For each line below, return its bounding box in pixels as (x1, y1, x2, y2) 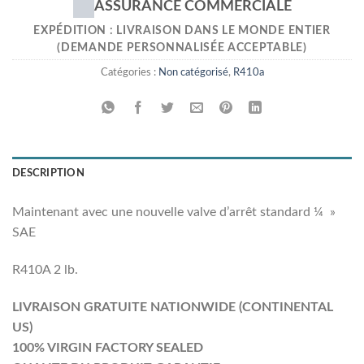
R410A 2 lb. (12, 262, 78, 276)
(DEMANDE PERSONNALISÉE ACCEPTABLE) (57, 42, 307, 54)
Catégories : (100, 67, 158, 78)
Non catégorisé (158, 67, 228, 78)
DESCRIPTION (12, 168, 84, 179)
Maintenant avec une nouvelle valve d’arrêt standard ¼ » (12, 206, 336, 219)
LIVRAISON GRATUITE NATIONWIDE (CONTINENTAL (12, 300, 333, 314)
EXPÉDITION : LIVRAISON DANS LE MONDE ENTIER (33, 25, 331, 37)
